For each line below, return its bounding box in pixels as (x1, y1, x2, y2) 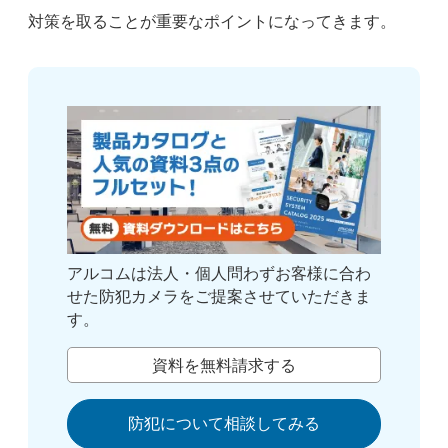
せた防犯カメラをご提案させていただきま (67, 288, 372, 306)
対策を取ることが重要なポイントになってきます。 (28, 12, 396, 30)
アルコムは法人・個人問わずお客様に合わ (67, 265, 372, 283)
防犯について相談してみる (128, 415, 320, 433)
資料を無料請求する (152, 356, 296, 374)
